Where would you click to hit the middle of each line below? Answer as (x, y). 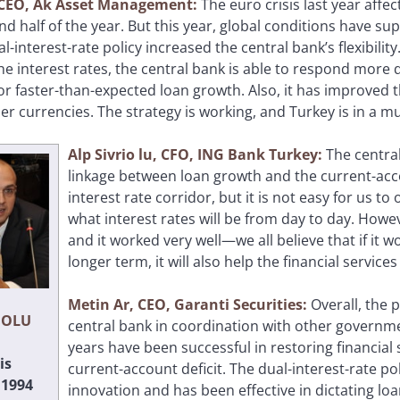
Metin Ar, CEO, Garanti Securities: (189, 304)
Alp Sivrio (103, 154)
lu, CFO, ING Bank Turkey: (232, 154)
